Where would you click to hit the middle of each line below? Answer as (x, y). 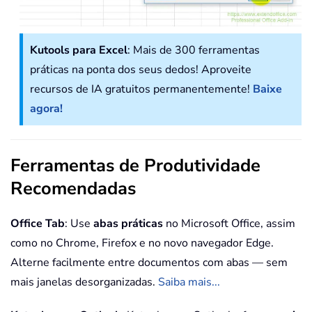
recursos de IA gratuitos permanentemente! (141, 89)
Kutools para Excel (79, 50)
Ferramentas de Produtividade (135, 165)
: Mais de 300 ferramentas (194, 50)
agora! (46, 109)
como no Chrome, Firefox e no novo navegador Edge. (142, 243)
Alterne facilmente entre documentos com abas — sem (149, 263)
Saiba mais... (189, 282)
